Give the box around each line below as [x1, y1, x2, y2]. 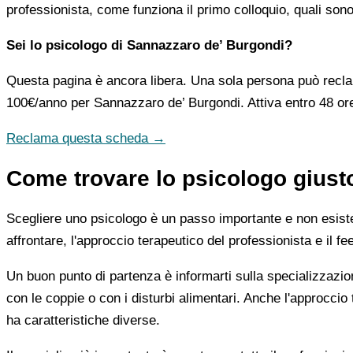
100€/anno [6, 95, 67, 110]
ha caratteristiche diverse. [6, 312, 160, 328]
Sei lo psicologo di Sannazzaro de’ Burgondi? [6, 37, 292, 53]
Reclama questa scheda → [6, 130, 165, 146]
